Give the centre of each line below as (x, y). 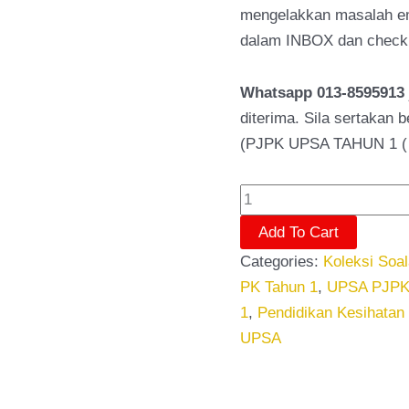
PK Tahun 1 (278, 288)
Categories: (281, 262)
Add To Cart (298, 233)
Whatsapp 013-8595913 (322, 93)
